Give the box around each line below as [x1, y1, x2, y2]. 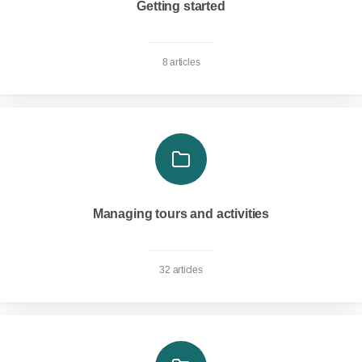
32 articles [159, 264, 203, 276]
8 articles [162, 57, 200, 68]
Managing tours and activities [92, 207, 270, 221]
